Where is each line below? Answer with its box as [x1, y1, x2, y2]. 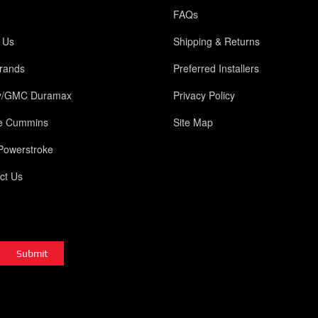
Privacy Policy [172, 88, 235, 103]
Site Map [172, 115, 213, 130]
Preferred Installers [172, 61, 259, 76]
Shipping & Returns [172, 34, 260, 49]
